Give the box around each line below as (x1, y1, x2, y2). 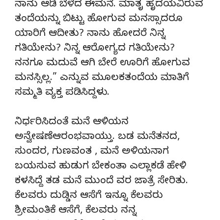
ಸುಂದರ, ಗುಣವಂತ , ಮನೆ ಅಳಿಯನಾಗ (15, 145, 169, 159)
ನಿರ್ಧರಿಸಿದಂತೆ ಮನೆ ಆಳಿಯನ (15, 116, 129, 130)
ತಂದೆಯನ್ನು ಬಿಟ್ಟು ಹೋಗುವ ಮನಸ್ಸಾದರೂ (15, 13, 183, 27)
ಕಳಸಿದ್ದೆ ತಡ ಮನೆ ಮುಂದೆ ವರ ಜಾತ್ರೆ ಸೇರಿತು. (15, 175, 188, 189)
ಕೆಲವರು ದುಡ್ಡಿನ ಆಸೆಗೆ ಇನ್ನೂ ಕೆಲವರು (15, 190, 163, 203)
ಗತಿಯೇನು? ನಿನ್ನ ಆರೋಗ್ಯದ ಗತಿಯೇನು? (15, 42, 175, 56)
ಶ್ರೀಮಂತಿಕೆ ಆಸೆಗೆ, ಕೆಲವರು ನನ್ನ (15, 204, 137, 218)
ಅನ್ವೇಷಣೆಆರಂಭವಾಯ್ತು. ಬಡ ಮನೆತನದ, (15, 131, 180, 144)
